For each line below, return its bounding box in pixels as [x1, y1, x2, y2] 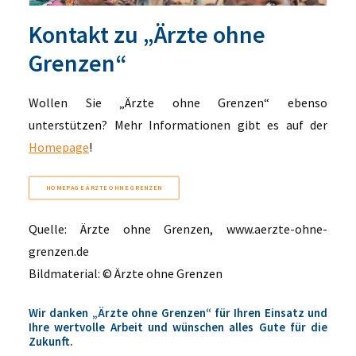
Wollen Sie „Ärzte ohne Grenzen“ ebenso [29, 95, 327, 110]
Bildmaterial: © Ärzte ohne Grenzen [29, 265, 222, 281]
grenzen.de [29, 243, 89, 259]
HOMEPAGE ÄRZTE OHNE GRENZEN [45, 184, 162, 192]
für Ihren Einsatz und [214, 305, 327, 320]
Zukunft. [29, 334, 73, 349]
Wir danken [29, 305, 92, 320]
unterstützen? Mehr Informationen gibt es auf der [29, 117, 327, 133]
